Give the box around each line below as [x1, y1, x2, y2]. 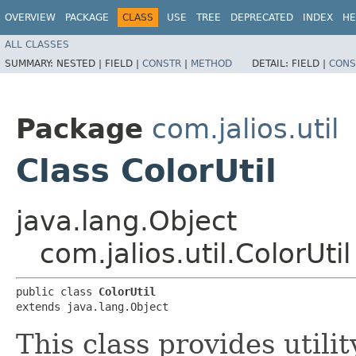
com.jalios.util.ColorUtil [40, 237, 350, 269]
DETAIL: [252, 57, 292, 69]
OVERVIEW [5, 12, 56, 23]
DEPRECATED [230, 12, 293, 23]
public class [16, 284, 99, 298]
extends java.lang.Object [16, 300, 168, 313]
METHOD [191, 57, 232, 69]
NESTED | [56, 57, 105, 69]
